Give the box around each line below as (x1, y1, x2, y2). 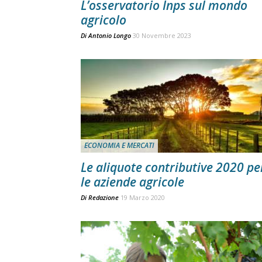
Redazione (88, 193, 119, 202)
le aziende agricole (81, 174, 184, 190)
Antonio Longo (88, 31, 131, 40)
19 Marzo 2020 (120, 193, 165, 202)
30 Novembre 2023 (133, 31, 191, 40)
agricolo (81, 12, 126, 28)
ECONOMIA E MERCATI (84, 140, 154, 150)
